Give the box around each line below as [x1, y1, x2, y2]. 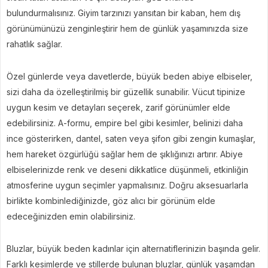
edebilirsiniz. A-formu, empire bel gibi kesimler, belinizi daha [7, 118, 243, 128]
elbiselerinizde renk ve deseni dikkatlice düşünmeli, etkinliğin [7, 165, 248, 175]
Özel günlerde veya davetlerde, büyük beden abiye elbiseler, [7, 71, 252, 81]
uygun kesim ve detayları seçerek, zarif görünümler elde [7, 102, 230, 112]
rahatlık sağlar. [7, 39, 62, 49]
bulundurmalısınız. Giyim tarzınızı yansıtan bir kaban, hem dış [7, 8, 240, 18]
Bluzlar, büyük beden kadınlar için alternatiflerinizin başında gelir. [7, 243, 260, 254]
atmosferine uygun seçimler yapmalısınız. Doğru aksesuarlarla [7, 180, 248, 190]
